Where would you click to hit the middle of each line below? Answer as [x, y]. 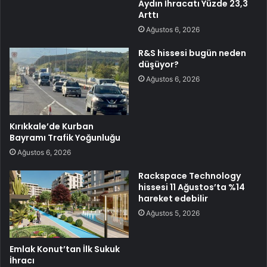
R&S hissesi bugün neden [192, 53]
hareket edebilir [173, 198]
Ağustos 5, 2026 [173, 213]
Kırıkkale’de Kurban [52, 126]
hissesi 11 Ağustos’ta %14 [192, 187]
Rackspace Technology [190, 176]
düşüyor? [159, 64]
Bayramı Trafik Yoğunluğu [65, 137]
